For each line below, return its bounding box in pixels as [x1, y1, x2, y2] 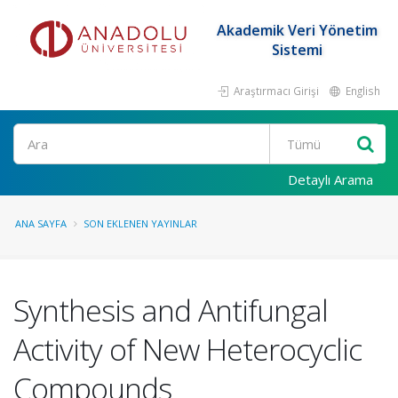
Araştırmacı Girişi [231, 84, 319, 98]
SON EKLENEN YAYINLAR [84, 217, 197, 230]
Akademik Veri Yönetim [216, 20, 378, 40]
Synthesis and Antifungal [13, 290, 328, 330]
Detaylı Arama [288, 171, 373, 188]
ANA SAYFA [15, 217, 67, 230]
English [343, 84, 380, 98]
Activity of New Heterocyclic [13, 329, 362, 370]
